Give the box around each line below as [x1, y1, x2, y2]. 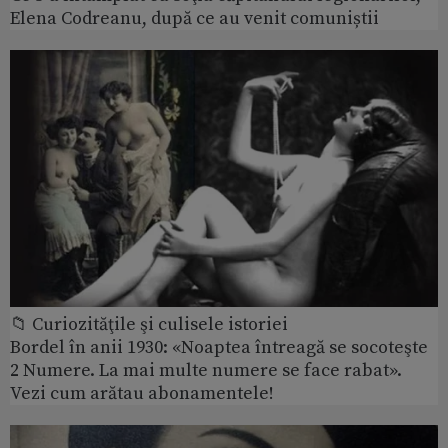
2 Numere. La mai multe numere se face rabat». [10, 359, 402, 383]
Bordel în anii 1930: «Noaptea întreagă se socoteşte [10, 336, 428, 360]
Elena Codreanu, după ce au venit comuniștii [10, 7, 379, 31]
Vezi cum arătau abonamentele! [10, 382, 274, 406]
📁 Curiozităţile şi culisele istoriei [10, 313, 288, 337]
